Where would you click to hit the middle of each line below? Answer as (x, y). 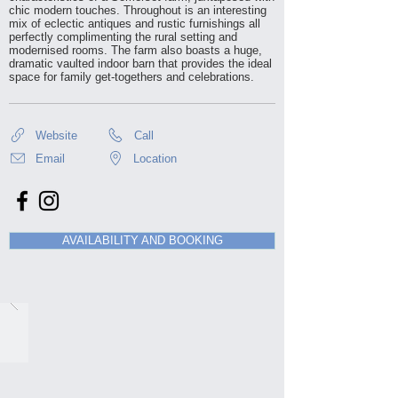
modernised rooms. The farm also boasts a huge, (135, 50)
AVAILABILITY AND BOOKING (142, 240)
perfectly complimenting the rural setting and (123, 37)
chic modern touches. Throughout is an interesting (138, 10)
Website (56, 135)
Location (155, 158)
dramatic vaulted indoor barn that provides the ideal (140, 64)
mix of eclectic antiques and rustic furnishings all (135, 24)
